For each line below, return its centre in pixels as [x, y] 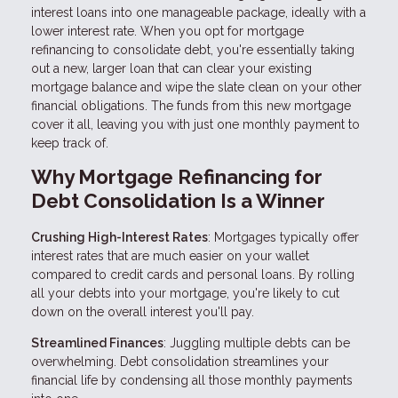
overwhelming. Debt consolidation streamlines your [180, 361]
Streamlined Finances [97, 342]
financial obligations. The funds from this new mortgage [191, 105]
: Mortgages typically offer [283, 237]
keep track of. [70, 143]
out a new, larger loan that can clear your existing [171, 68]
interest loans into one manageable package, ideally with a [199, 12]
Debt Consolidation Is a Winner [178, 200]
